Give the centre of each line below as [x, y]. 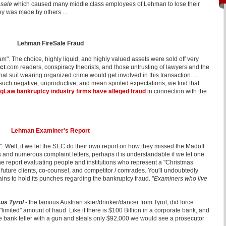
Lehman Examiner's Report [50, 131]
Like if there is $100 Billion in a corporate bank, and [138, 210]
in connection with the [176, 91]
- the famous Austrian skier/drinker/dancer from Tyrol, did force [109, 202]
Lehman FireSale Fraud [50, 43]
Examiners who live [181, 179]
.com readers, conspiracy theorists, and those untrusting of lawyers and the [107, 67]
